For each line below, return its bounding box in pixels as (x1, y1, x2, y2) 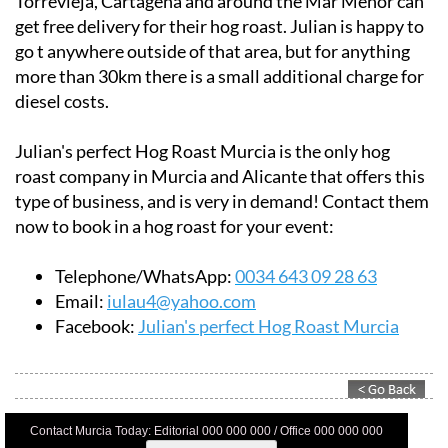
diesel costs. (15, 89, 109, 112)
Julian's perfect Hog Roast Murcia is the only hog (15, 139, 390, 162)
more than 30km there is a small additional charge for (15, 64, 424, 87)
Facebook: (55, 314, 138, 337)
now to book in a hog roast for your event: (15, 214, 334, 237)
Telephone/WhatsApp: (55, 264, 235, 287)
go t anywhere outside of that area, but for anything (15, 39, 410, 62)
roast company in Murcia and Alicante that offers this (15, 164, 425, 187)
